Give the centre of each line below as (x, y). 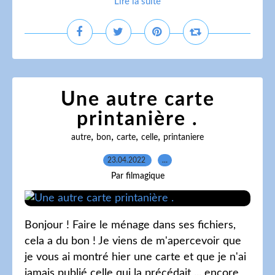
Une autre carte (137, 99)
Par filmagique (137, 176)
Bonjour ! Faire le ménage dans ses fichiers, (130, 225)
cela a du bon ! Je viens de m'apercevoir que (133, 241)
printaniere (184, 137)
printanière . (137, 119)
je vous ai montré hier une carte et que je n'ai (135, 257)
